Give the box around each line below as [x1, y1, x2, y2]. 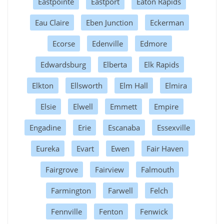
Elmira [165, 80, 187, 90]
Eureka [35, 143, 59, 153]
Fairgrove [45, 164, 78, 174]
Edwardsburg [40, 59, 86, 69]
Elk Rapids [143, 59, 179, 69]
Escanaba [107, 122, 140, 132]
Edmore [139, 38, 167, 48]
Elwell [73, 101, 93, 111]
